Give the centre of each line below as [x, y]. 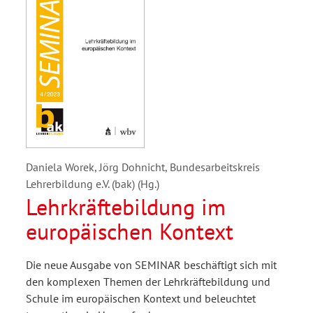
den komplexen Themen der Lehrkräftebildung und [148, 282]
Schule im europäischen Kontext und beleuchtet [141, 299]
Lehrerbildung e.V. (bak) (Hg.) [93, 184]
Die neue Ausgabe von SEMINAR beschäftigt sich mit [151, 265]
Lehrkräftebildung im [126, 207]
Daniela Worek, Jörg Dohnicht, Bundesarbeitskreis [143, 167]
